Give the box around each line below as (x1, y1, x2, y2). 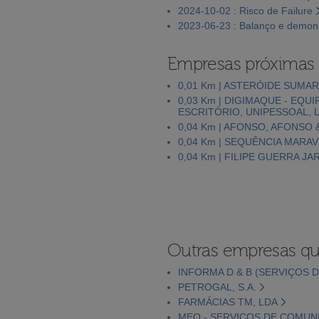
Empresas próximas (167, 53, 315, 74)
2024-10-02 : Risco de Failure (178, 4, 313, 16)
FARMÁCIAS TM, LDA (178, 296, 278, 308)
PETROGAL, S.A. (178, 281, 256, 293)
